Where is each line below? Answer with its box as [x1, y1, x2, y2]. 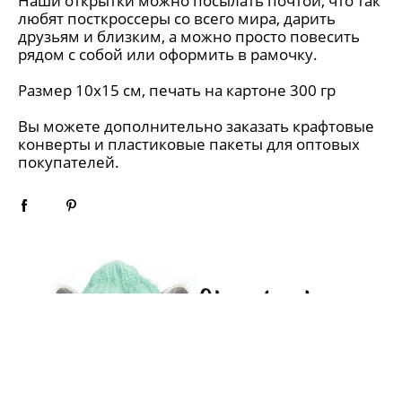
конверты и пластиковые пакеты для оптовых [18, 134, 360, 154]
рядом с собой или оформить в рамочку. [18, 44, 318, 65]
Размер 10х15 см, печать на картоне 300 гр [18, 80, 336, 100]
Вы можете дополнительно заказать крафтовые [18, 116, 374, 136]
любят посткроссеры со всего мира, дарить [18, 8, 336, 29]
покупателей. [18, 152, 119, 172]
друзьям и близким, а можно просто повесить [18, 26, 360, 47]
